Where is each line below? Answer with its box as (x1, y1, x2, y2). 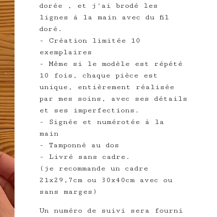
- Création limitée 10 (39, 36, 140, 45)
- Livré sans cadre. (39, 153, 130, 161)
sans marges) (39, 187, 97, 196)
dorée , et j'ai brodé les (39, 1, 158, 10)
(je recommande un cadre (39, 164, 148, 172)
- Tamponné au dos (39, 141, 119, 149)
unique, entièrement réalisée (39, 83, 174, 91)
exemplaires (39, 48, 92, 56)
